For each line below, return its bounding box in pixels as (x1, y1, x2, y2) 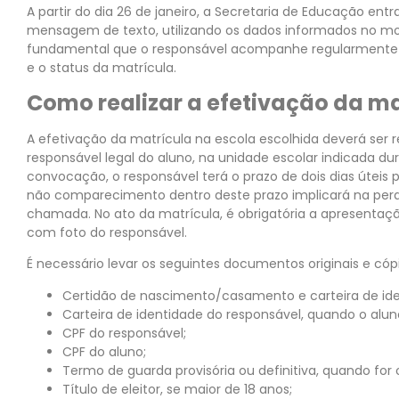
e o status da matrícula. (27, 59, 176, 77)
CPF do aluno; (62, 342, 146, 361)
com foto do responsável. (27, 223, 187, 241)
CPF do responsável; (62, 323, 186, 342)
